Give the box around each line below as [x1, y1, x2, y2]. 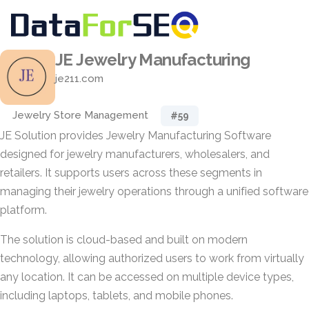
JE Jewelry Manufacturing [55, 50, 250, 70]
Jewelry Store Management [12, 109, 148, 121]
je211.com [55, 72, 103, 85]
